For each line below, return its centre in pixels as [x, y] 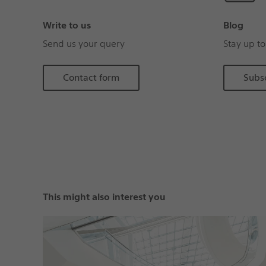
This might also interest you [104, 197]
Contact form [91, 78]
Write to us [66, 26]
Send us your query [83, 44]
